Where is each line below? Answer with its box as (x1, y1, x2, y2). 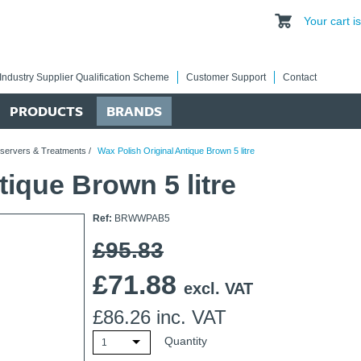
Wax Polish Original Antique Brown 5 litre (97, 146, 255, 156)
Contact (283, 72, 317, 83)
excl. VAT (184, 280, 254, 297)
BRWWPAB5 (112, 213, 171, 224)
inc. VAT (156, 306, 227, 328)
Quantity (164, 334, 208, 348)
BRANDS (106, 101, 163, 121)
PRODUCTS (10, 101, 84, 121)
